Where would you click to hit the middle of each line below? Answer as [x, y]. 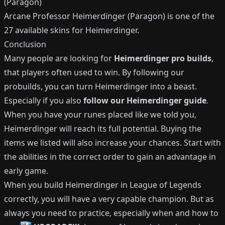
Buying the [181, 129]
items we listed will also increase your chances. [93, 143]
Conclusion [25, 44]
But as [202, 199]
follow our [105, 100]
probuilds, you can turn [49, 86]
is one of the [190, 16]
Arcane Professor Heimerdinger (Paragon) [85, 16]
